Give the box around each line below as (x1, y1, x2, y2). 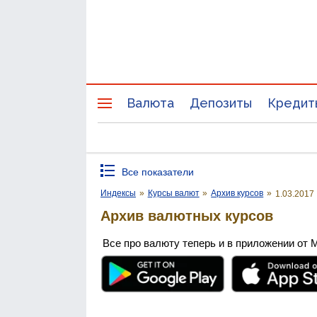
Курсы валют (147, 188, 200, 198)
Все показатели (122, 166, 194, 178)
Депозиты (190, 96, 252, 110)
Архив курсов (211, 188, 264, 198)
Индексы (100, 188, 136, 198)
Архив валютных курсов (100, 207, 273, 224)
